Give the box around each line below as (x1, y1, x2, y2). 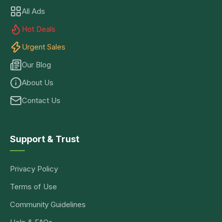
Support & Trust (10, 134, 79, 144)
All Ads (22, 6, 45, 16)
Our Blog (22, 60, 51, 69)
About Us (22, 78, 54, 87)
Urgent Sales (22, 42, 65, 52)
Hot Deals (22, 24, 55, 34)
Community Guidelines (10, 200, 86, 209)
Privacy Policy (10, 164, 58, 173)
